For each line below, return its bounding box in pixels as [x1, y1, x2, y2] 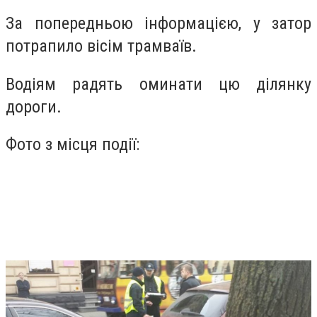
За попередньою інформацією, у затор [6, 13, 311, 34]
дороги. [6, 96, 66, 117]
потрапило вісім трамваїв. [6, 36, 201, 57]
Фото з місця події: [6, 134, 139, 155]
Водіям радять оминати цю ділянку [6, 74, 311, 94]
